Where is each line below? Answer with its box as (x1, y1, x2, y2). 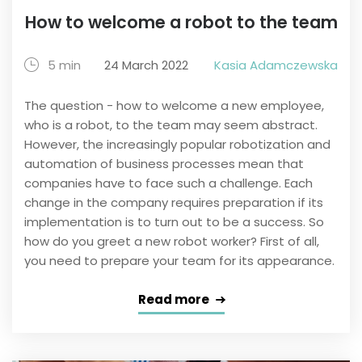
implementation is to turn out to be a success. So (24, 213, 324, 231)
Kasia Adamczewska (214, 57, 338, 74)
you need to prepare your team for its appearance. (24, 252, 335, 270)
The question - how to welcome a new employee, (24, 97, 324, 115)
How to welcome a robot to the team (24, 11, 338, 35)
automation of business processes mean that (24, 155, 304, 173)
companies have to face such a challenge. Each (24, 175, 313, 192)
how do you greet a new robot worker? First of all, (24, 233, 319, 250)
